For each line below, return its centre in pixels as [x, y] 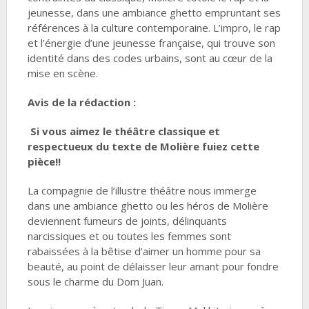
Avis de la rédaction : [81, 102]
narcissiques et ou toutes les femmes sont [129, 236]
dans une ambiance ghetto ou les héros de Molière [148, 206]
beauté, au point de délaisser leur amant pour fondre [153, 266]
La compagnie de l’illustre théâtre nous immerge [142, 190]
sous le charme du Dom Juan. [95, 281]
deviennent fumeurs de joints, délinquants [127, 221]
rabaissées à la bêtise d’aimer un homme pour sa [144, 251]
